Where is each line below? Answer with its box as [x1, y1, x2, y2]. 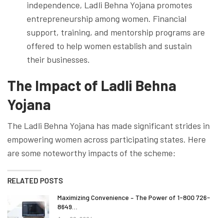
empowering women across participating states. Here [7, 133, 206, 145]
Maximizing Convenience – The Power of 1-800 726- [57, 193, 210, 201]
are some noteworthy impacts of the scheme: [7, 147, 176, 158]
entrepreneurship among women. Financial [27, 13, 186, 24]
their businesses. [27, 54, 90, 65]
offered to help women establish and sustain [27, 40, 192, 51]
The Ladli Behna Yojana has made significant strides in [7, 120, 210, 131]
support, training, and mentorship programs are [27, 26, 205, 37]
